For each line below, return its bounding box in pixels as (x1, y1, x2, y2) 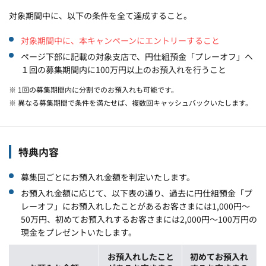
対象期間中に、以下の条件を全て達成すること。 (9, 9, 192, 21)
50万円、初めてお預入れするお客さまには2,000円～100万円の (21, 213, 257, 225)
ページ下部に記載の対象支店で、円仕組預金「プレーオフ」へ (21, 50, 253, 62)
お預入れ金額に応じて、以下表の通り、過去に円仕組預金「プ (21, 186, 252, 199)
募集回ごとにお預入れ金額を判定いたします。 (21, 170, 195, 183)
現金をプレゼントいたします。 (21, 226, 137, 238)
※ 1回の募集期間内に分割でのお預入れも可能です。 (9, 84, 178, 94)
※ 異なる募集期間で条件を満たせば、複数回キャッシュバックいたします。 (9, 97, 252, 107)
